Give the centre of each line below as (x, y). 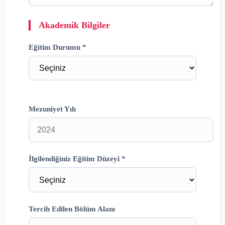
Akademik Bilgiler (74, 25)
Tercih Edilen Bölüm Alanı (72, 209)
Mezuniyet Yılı (52, 109)
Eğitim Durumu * (58, 47)
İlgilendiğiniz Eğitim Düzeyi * (77, 159)
